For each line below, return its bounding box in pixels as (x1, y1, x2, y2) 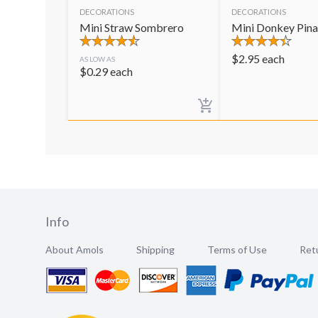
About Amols (45, 243, 104, 256)
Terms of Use (207, 243, 267, 256)
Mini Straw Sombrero (79, 21, 184, 34)
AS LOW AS (79, 55, 115, 64)
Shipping (136, 243, 175, 256)
